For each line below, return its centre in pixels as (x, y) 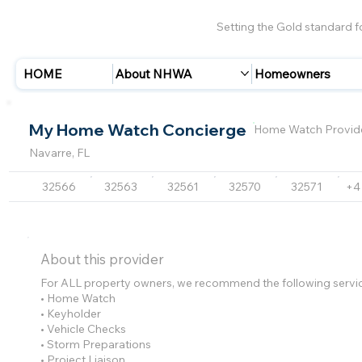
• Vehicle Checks (84, 328)
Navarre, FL (59, 153)
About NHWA (154, 74)
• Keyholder (71, 313)
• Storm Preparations (96, 344)
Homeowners (293, 74)
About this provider (103, 259)
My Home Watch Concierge (137, 129)
